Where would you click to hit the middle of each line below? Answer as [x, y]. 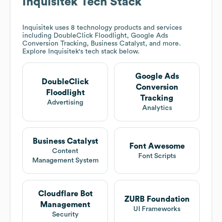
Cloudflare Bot [65, 194]
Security [65, 215]
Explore [35, 52]
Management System [65, 161]
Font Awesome [157, 146]
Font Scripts [157, 156]
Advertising [65, 103]
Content [65, 151]
